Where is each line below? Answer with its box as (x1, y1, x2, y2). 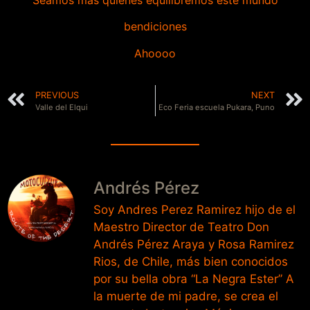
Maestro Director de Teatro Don (93, 220, 269, 235)
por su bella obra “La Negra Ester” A (93, 272, 294, 286)
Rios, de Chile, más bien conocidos (93, 255, 288, 269)
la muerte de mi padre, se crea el (93, 289, 278, 304)
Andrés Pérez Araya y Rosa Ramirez (93, 237, 294, 252)
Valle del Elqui (35, 102, 88, 113)
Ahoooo (134, 46, 176, 60)
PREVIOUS (35, 90, 79, 101)
